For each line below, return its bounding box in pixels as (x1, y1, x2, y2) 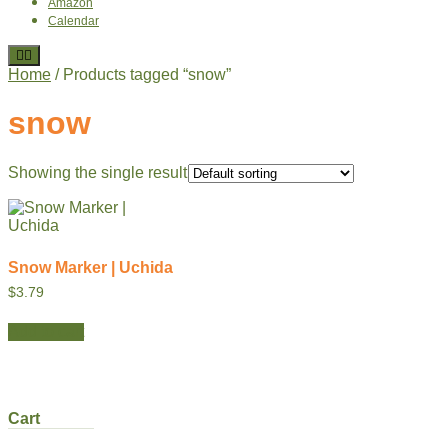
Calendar (48, 14, 99, 28)
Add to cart (8, 322, 84, 340)
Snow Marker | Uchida (8, 258, 173, 276)
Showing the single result (8, 163, 187, 181)
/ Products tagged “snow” (51, 66, 231, 83)
